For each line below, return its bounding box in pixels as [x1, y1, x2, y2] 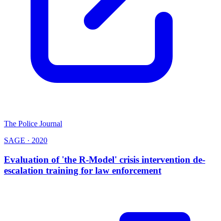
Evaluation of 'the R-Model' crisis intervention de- [4, 154, 205, 165]
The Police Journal [4, 119, 62, 128]
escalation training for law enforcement [4, 165, 161, 176]
